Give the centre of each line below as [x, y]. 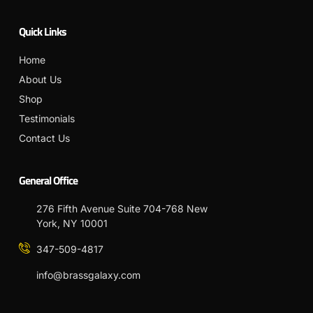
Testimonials [47, 118]
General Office [48, 180]
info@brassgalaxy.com [88, 275]
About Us [40, 79]
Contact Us [44, 138]
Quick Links [43, 31]
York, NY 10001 [72, 223]
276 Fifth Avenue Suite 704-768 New [122, 208]
